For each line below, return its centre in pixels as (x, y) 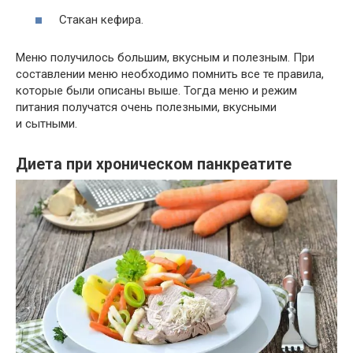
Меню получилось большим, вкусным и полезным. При (165, 58)
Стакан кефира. (101, 20)
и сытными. (46, 124)
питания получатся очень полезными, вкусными (146, 108)
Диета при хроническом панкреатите (154, 164)
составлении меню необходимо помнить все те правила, (170, 74)
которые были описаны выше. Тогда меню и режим (156, 91)
